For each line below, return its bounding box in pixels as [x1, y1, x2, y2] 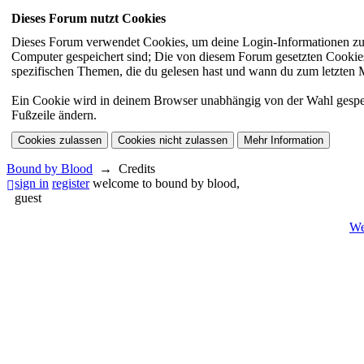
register [52, 176, 89, 190]
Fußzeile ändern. [11, 108, 97, 122]
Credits [119, 162, 155, 175]
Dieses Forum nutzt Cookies [11, 11, 166, 25]
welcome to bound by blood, [93, 176, 240, 190]
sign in [15, 176, 49, 190]
